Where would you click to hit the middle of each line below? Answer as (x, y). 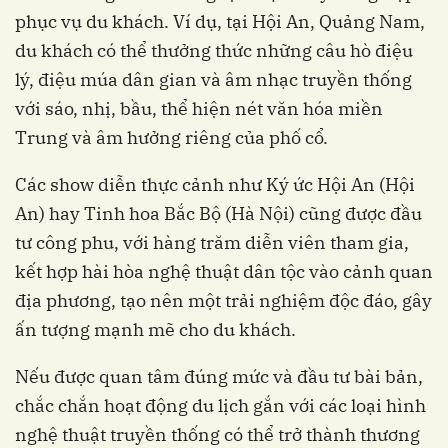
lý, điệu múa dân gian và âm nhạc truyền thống (213, 79)
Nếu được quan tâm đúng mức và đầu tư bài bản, (219, 376)
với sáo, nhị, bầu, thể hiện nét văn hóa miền (199, 108)
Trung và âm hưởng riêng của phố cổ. (171, 137)
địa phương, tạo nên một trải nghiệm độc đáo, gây (223, 300)
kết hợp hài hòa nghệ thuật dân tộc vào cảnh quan (224, 271)
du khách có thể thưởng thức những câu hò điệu (214, 50)
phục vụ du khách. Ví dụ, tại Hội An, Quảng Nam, (220, 21)
